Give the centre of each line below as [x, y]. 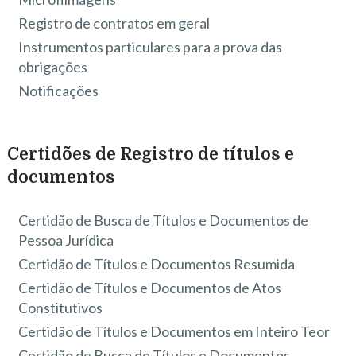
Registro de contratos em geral [114, 23]
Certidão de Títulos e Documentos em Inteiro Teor [174, 332]
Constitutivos [61, 308]
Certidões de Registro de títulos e [150, 155]
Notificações [59, 90]
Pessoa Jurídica [66, 240]
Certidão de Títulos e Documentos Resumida [157, 264]
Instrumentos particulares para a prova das [151, 46]
